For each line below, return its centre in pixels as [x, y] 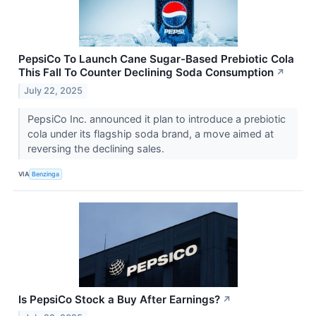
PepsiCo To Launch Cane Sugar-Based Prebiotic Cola [156, 59]
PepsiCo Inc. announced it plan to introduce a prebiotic [156, 119]
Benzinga [46, 174]
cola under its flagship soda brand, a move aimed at [150, 134]
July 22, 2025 [54, 91]
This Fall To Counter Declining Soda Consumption [146, 73]
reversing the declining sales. [97, 149]
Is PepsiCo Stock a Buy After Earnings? [119, 300]
